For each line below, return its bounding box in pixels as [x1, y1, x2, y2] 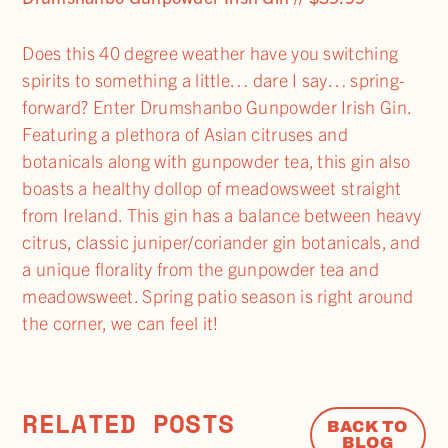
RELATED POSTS [22, 404, 235, 443]
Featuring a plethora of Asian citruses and [22, 122, 348, 146]
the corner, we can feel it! [22, 311, 219, 335]
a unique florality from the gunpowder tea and [22, 257, 379, 281]
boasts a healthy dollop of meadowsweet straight [22, 176, 402, 200]
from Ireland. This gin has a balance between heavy [22, 203, 422, 227]
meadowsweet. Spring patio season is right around [22, 284, 414, 308]
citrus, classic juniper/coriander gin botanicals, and [22, 230, 421, 254]
